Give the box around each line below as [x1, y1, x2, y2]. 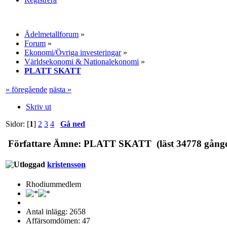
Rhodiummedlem [26, 180, 81, 189]
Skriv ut [26, 102, 51, 111]
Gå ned [60, 119, 85, 128]
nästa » [49, 85, 71, 94]
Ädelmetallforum [24, 29, 79, 39]
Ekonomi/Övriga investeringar [24, 48, 121, 57]
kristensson [47, 160, 86, 169]
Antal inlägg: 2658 [26, 207, 86, 216]
